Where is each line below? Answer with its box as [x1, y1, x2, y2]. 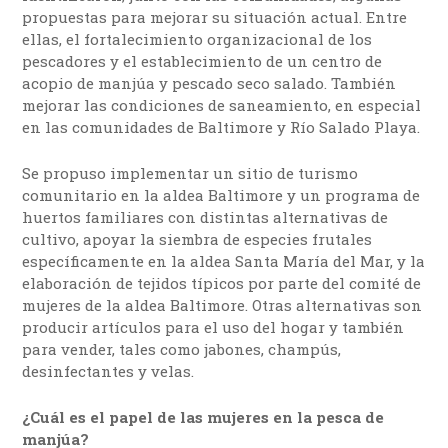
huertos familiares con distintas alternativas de [22, 207, 389, 228]
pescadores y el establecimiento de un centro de [22, 51, 383, 72]
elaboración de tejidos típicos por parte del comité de [22, 273, 422, 294]
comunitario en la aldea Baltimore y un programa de [22, 185, 421, 206]
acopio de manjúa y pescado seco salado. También [22, 73, 397, 94]
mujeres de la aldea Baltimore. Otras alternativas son [22, 295, 423, 316]
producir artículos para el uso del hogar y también [22, 317, 405, 338]
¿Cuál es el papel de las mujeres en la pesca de [22, 407, 385, 428]
